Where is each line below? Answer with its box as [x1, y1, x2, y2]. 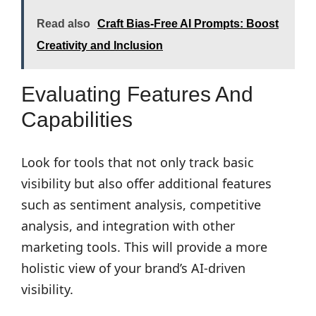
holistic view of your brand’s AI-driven [21, 260, 245, 276]
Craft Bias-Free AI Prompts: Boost [97, 18, 279, 30]
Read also [37, 18, 90, 30]
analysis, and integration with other [21, 217, 235, 234]
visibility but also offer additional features [21, 175, 272, 192]
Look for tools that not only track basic [21, 154, 254, 171]
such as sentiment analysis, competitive [21, 196, 261, 213]
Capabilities [21, 108, 133, 131]
